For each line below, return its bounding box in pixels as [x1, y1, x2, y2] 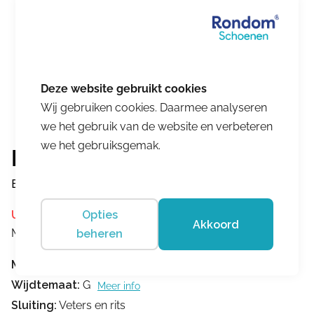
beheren [76, 227, 123, 241]
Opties [81, 208, 118, 222]
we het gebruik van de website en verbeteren [41, 120, 273, 134]
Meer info [97, 280, 140, 292]
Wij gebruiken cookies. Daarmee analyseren [41, 101, 268, 115]
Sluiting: [11, 299, 57, 312]
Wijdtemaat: [11, 278, 80, 292]
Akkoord [192, 217, 239, 231]
